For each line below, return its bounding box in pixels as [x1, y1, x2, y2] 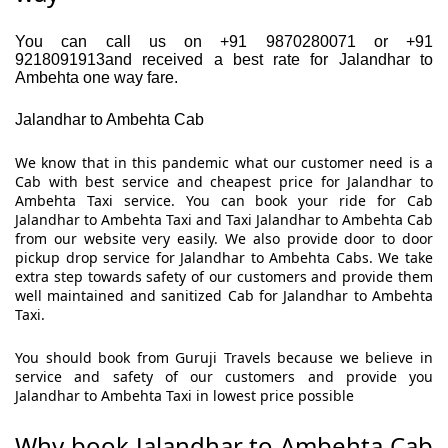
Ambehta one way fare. [15, 69, 178, 87]
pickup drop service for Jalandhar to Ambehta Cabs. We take [15, 248, 433, 268]
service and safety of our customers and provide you [15, 367, 433, 387]
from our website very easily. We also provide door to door [15, 229, 433, 249]
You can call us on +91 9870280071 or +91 [15, 33, 433, 51]
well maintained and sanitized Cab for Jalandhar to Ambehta [15, 286, 433, 306]
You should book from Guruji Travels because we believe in [15, 348, 433, 368]
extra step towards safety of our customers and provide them [15, 267, 433, 287]
